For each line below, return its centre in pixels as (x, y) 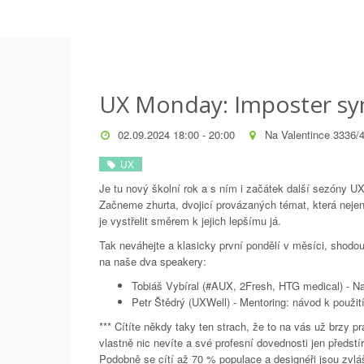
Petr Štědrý (158, 302)
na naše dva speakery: (153, 261)
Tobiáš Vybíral (165, 286)
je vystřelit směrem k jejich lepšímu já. (190, 221)
